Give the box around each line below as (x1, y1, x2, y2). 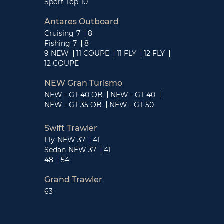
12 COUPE (44, 58, 79, 68)
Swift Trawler (44, 123, 97, 133)
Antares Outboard (44, 16, 119, 26)
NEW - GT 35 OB (44, 100, 102, 109)
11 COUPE (76, 48, 109, 58)
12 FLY (144, 48, 165, 58)
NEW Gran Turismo (44, 78, 122, 88)
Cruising (44, 28, 74, 38)
